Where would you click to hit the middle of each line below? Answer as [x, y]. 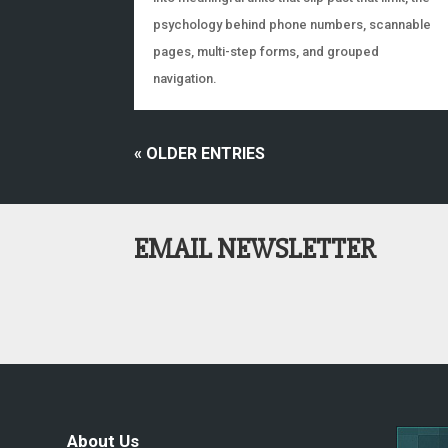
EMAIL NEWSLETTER [255, 248]
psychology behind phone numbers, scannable [292, 24]
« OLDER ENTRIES [200, 153]
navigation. [185, 78]
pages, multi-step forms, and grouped [266, 51]
